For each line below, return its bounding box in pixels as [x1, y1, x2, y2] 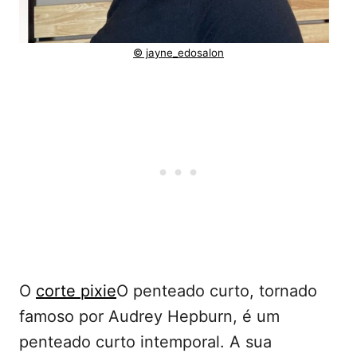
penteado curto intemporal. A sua [19, 331, 272, 351]
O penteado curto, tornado [116, 280, 317, 300]
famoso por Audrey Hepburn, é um [19, 306, 280, 326]
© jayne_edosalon [133, 45, 224, 59]
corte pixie [36, 280, 116, 300]
